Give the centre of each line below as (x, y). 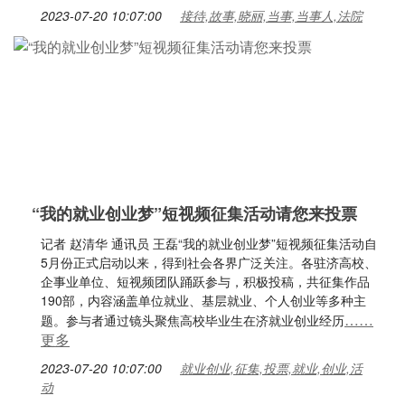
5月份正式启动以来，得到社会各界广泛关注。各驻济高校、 (209, 262)
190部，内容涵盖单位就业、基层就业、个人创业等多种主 (203, 300)
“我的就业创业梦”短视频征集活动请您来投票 (194, 213)
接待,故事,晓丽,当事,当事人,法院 (271, 15)
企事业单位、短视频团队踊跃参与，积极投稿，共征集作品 (205, 281)
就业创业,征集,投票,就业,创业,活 (271, 368)
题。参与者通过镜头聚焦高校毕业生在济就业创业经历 (193, 320)
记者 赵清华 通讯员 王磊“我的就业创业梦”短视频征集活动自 (209, 243)
